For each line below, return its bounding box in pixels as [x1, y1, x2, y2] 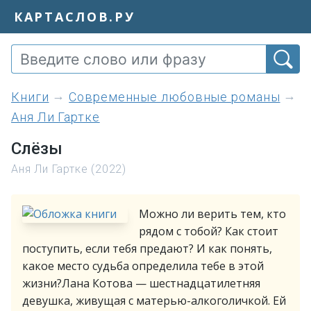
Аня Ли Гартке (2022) [11, 162, 126, 176]
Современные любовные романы [69, 90, 280, 104]
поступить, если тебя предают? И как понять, [22, 241, 272, 256]
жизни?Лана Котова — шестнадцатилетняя [22, 276, 260, 291]
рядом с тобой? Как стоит [139, 224, 278, 239]
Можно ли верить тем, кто [139, 206, 286, 221]
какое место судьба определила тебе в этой [22, 258, 264, 274]
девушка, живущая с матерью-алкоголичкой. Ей [22, 293, 286, 308]
